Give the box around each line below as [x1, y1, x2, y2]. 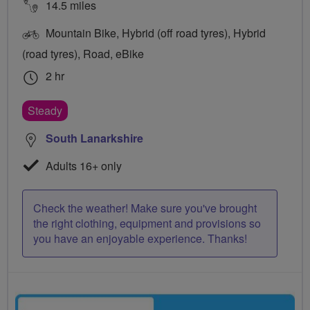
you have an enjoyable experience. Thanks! [33, 230, 247, 247]
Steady [28, 102, 62, 119]
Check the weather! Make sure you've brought [33, 200, 257, 217]
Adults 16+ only [43, 158, 122, 174]
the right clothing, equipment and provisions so [33, 215, 261, 232]
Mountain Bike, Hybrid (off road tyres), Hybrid [43, 25, 266, 42]
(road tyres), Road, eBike [22, 46, 144, 62]
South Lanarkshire [46, 130, 143, 147]
